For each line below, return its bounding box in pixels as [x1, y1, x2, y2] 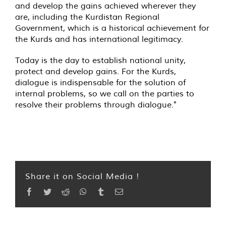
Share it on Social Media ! [25, 171, 140, 182]
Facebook [33, 187, 64, 196]
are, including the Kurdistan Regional [15, 12, 159, 22]
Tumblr [104, 187, 128, 196]
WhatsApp [86, 187, 121, 196]
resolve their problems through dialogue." [15, 99, 177, 110]
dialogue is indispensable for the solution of [15, 77, 186, 88]
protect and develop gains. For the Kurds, [15, 66, 176, 77]
